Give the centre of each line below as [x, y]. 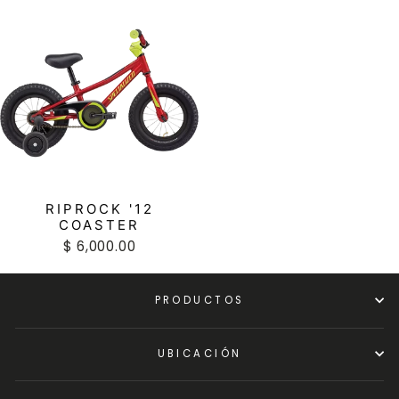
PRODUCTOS [199, 300]
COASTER [99, 224]
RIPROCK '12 [99, 208]
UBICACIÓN [199, 353]
